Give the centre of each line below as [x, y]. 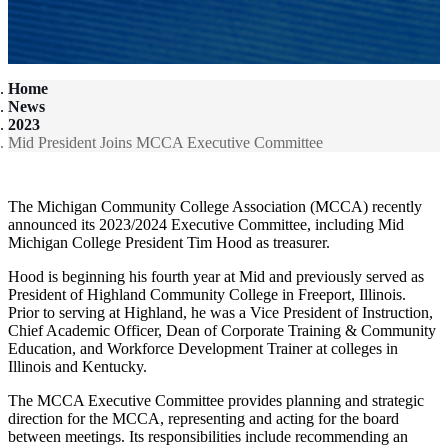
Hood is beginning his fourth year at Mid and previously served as [216, 276]
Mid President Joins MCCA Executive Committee [165, 142]
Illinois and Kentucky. [77, 366]
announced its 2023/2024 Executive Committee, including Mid [206, 224]
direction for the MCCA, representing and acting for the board [203, 418]
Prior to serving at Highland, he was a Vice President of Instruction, [220, 312]
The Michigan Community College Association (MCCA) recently [215, 206]
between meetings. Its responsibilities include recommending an [208, 436]
